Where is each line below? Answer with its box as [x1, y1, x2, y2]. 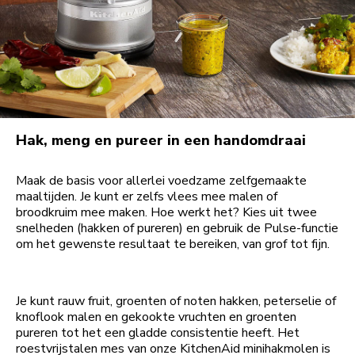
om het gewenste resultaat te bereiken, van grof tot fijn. [16, 235, 333, 254]
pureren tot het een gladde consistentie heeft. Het [16, 324, 300, 342]
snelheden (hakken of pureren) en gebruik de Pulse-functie [16, 219, 338, 238]
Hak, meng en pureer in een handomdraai [16, 131, 306, 151]
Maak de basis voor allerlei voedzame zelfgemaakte [16, 172, 307, 190]
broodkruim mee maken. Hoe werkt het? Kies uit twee [16, 204, 317, 222]
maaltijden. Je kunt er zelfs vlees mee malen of [16, 188, 277, 206]
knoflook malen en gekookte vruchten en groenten [16, 308, 296, 326]
